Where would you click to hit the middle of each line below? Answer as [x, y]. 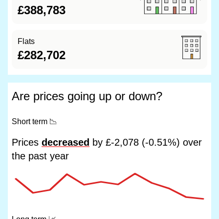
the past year [40, 156]
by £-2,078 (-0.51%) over [146, 142]
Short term [31, 121]
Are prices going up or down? [87, 96]
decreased [66, 142]
